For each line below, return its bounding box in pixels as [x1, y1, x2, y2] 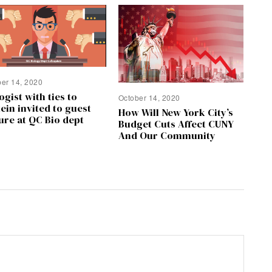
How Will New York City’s [118, 105, 233, 120]
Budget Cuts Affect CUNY [118, 117, 234, 131]
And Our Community [118, 128, 216, 143]
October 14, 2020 [118, 92, 180, 103]
